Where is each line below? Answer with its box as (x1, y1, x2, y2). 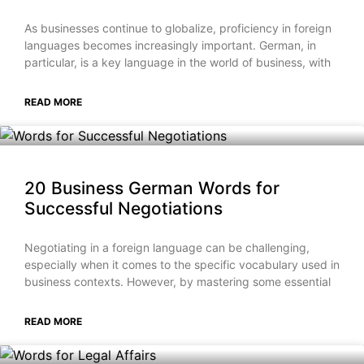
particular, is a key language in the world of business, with (24, 55, 331, 70)
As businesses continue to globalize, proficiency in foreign (24, 21, 331, 36)
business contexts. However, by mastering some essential (24, 275, 331, 289)
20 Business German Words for (24, 178, 279, 199)
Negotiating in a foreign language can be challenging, (24, 240, 310, 255)
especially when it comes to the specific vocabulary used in (24, 258, 340, 272)
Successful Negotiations (24, 198, 223, 219)
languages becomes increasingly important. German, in (24, 38, 316, 53)
